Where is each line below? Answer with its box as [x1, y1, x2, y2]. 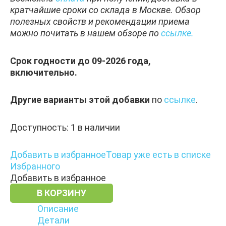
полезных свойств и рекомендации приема [10, 16, 190, 27]
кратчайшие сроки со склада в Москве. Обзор [10, 5, 201, 16]
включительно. [10, 67, 77, 78]
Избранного [10, 161, 60, 172]
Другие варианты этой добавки [10, 94, 150, 105]
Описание [37, 203, 79, 214]
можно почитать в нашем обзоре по [10, 28, 161, 39]
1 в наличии [71, 122, 120, 133]
